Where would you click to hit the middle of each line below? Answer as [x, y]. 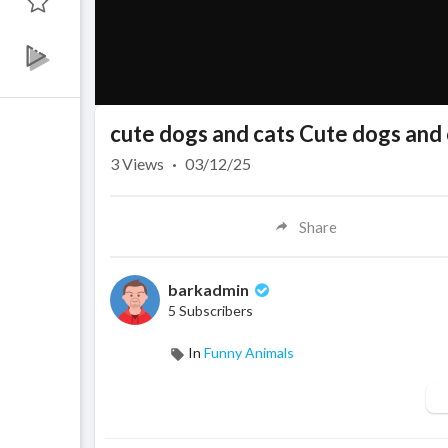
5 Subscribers [210, 311]
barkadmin [210, 290]
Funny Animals [249, 353]
